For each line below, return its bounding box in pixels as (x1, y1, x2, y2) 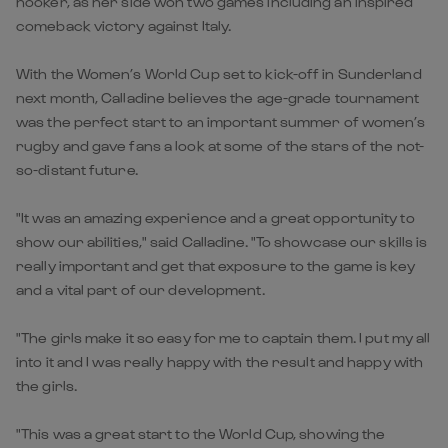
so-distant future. (16, 160, 138, 178)
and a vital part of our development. (16, 280, 265, 298)
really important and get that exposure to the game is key (16, 256, 415, 274)
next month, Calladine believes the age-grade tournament (16, 88, 420, 106)
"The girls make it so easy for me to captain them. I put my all (16, 328, 431, 346)
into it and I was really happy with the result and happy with (16, 352, 424, 370)
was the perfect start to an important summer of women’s (16, 112, 426, 130)
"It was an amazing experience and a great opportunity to (16, 208, 415, 226)
